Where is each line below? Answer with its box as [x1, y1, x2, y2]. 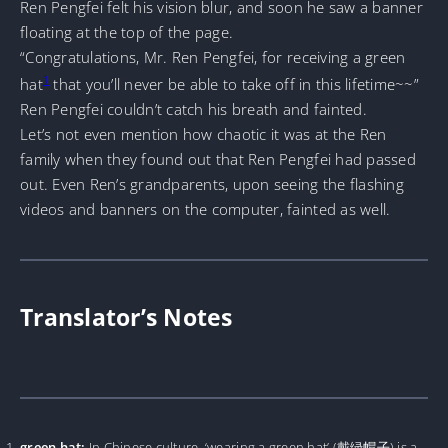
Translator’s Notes [20, 302, 233, 334]
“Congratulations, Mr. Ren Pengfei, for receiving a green [20, 46, 406, 67]
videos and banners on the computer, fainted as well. [20, 198, 391, 219]
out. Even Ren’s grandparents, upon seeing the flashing [20, 173, 404, 194]
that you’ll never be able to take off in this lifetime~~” [49, 73, 419, 94]
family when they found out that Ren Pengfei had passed [20, 148, 416, 169]
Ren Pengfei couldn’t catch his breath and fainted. [20, 98, 367, 119]
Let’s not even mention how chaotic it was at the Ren [20, 123, 387, 144]
